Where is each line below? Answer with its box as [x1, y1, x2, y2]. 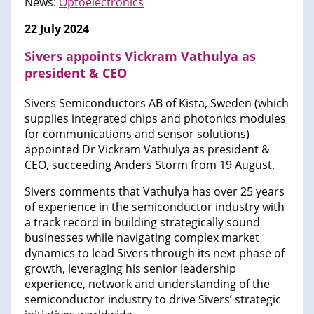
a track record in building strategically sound [25, 214, 260, 231]
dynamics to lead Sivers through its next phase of [25, 245, 285, 261]
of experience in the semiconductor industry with [25, 199, 285, 215]
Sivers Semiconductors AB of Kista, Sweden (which [25, 95, 289, 111]
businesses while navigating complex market [25, 230, 259, 246]
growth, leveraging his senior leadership [25, 261, 236, 277]
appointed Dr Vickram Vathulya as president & [25, 142, 270, 158]
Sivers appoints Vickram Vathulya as [25, 48, 256, 65]
